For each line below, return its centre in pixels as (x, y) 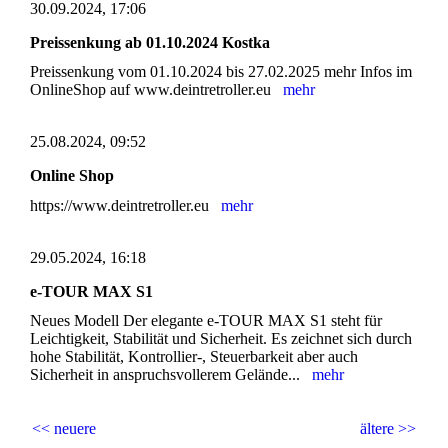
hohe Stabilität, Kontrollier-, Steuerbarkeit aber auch (194, 356)
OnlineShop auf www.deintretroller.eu (156, 90)
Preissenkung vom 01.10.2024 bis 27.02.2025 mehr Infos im (221, 72)
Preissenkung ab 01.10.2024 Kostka (150, 43)
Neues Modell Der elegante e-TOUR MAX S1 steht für (206, 320)
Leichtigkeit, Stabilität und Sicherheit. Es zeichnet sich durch (221, 338)
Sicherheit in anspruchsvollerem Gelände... (171, 374)
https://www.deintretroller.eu (125, 205)
